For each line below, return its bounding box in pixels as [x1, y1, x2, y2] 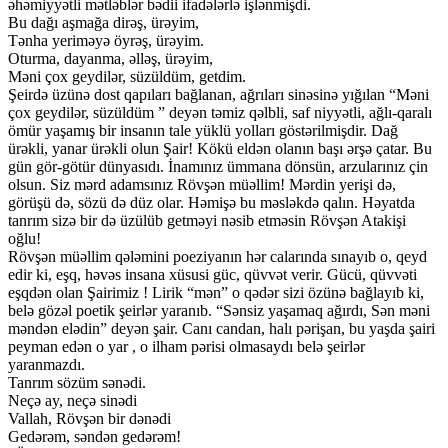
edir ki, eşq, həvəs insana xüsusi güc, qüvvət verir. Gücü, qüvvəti [8, 266, 417, 284]
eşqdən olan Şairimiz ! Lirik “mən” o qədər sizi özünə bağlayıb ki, [8, 284, 424, 302]
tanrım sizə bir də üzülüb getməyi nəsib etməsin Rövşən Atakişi [8, 212, 406, 230]
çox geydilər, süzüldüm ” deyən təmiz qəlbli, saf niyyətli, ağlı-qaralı [8, 104, 432, 122]
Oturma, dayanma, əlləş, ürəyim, [8, 50, 213, 68]
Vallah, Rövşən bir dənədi [8, 410, 171, 428]
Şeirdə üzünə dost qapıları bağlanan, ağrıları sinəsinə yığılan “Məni [8, 86, 429, 104]
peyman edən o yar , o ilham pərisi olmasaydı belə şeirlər [8, 338, 365, 356]
